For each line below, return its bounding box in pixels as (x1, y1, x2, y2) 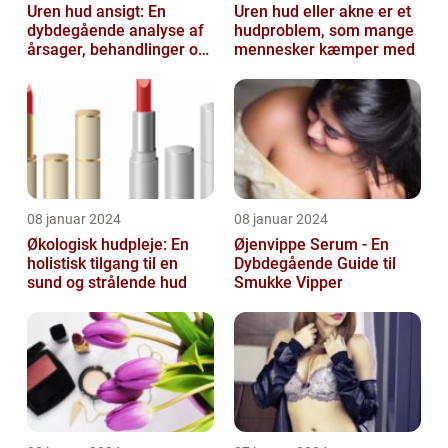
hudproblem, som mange (234, 20, 414, 40)
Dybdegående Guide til (234, 253, 396, 273)
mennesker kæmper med (234, 39, 415, 59)
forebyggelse (27, 58, 122, 78)
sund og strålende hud (27, 272, 187, 292)
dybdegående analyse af (27, 20, 204, 40)
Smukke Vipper (234, 272, 343, 292)
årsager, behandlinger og (27, 39, 207, 59)
